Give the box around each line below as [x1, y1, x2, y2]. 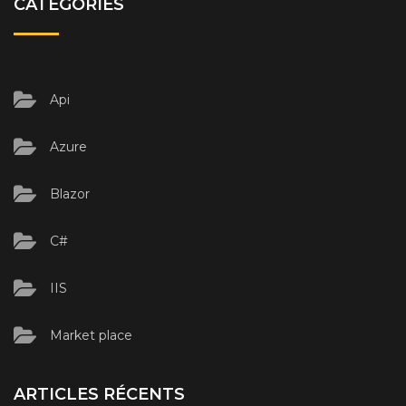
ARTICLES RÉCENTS [14, 383, 185, 404]
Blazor [50, 185, 90, 202]
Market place [50, 326, 132, 343]
